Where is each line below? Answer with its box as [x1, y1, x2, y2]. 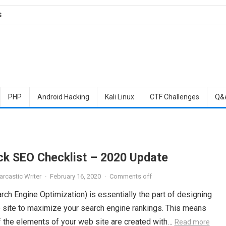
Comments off [109, 173, 152, 180]
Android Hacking [37, 93, 89, 101]
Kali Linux [104, 93, 134, 101]
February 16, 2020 [49, 173, 101, 180]
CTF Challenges [149, 93, 199, 101]
